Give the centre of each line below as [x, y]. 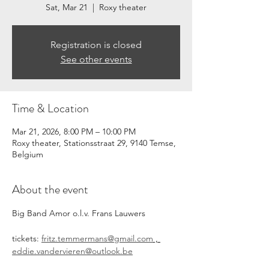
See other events [96, 59]
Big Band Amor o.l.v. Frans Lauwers [79, 213]
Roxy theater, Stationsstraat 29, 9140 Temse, [94, 143]
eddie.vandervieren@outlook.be [72, 251]
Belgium [28, 154]
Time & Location [50, 108]
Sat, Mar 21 [67, 7]
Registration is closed [96, 45]
